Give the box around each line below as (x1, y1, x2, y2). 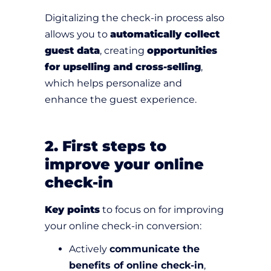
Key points (45, 204, 100, 216)
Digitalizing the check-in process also (45, 12, 224, 24)
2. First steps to (45, 137, 166, 155)
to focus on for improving (100, 204, 224, 216)
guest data (45, 45, 100, 57)
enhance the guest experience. (45, 94, 197, 106)
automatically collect (110, 28, 220, 41)
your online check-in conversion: (45, 220, 201, 232)
